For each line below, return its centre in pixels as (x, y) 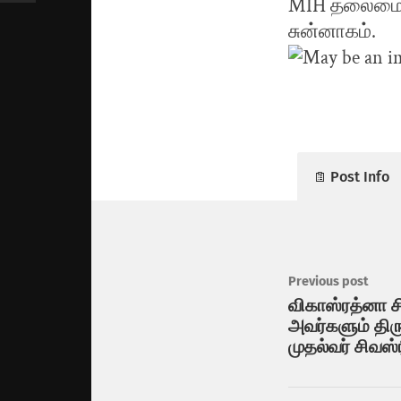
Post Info (360, 177)
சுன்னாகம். (332, 32)
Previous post (328, 282)
